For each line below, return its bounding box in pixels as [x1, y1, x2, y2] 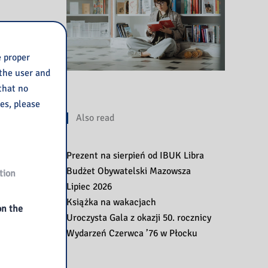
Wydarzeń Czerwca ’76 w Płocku [66, 227, 197, 239]
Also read [76, 111, 114, 124]
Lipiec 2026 [66, 180, 112, 193]
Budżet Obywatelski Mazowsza [66, 165, 191, 177]
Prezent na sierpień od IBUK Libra [66, 149, 204, 162]
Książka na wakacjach [66, 196, 156, 208]
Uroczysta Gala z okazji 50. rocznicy [66, 211, 211, 224]
